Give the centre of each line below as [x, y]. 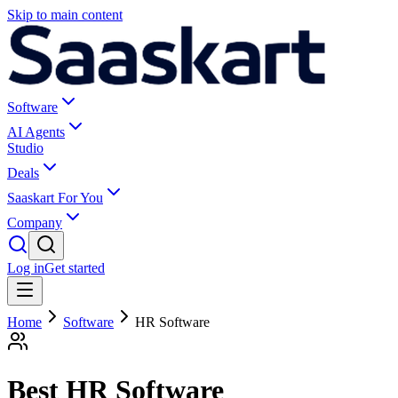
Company [35, 223]
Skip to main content [65, 15]
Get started [75, 268]
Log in [26, 268]
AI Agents [36, 132]
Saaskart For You [55, 198]
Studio [25, 148]
